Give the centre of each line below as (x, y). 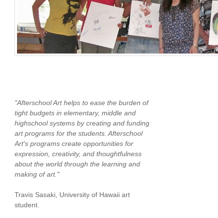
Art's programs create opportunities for (74, 144)
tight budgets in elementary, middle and (75, 113)
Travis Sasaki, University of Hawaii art (72, 195)
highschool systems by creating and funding (82, 123)
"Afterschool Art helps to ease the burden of (82, 103)
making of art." (37, 174)
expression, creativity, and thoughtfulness (78, 154)
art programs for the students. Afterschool (79, 133)
